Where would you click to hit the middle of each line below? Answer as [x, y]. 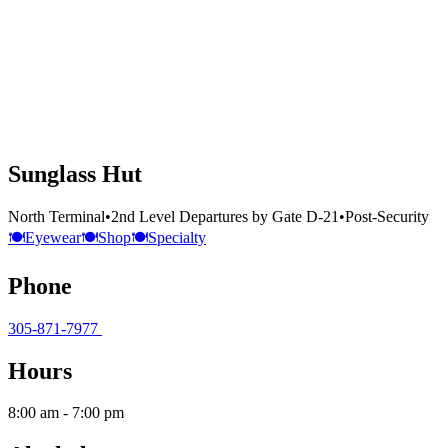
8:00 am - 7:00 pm [66, 413]
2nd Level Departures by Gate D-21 [225, 216]
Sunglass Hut [75, 173]
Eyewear [53, 237]
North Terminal [56, 216]
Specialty [177, 237]
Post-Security [387, 216]
